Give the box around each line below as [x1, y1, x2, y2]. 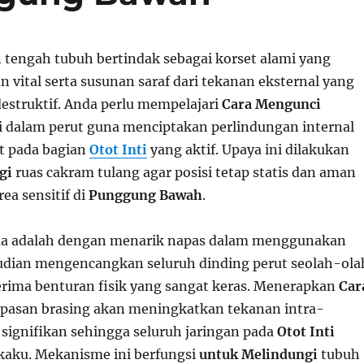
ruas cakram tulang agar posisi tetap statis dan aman [11, 164, 356, 180]
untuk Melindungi [198, 346, 318, 362]
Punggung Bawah [88, 187, 202, 203]
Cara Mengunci [221, 96, 321, 112]
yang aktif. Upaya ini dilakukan [146, 141, 349, 158]
